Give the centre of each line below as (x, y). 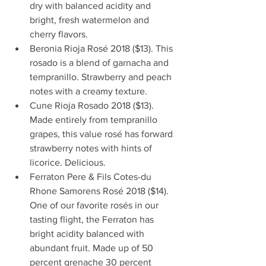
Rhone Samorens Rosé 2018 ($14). (100, 191)
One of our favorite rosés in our (95, 205)
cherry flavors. (61, 34)
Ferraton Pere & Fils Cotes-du (92, 176)
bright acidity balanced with (88, 233)
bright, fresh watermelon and (91, 20)
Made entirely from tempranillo (95, 119)
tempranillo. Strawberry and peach (102, 77)
